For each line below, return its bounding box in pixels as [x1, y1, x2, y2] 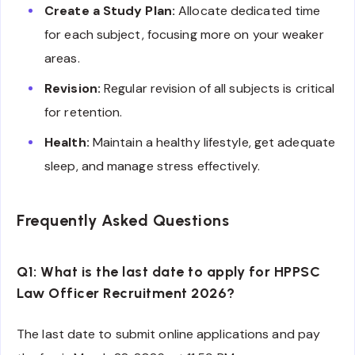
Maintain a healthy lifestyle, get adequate [89, 134, 336, 151]
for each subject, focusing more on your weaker [44, 26, 324, 44]
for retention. [44, 104, 123, 121]
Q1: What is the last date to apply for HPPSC [17, 263, 320, 281]
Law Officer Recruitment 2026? [17, 284, 235, 303]
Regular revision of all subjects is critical [100, 80, 335, 97]
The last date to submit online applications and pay [17, 325, 321, 342]
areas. [44, 50, 80, 67]
